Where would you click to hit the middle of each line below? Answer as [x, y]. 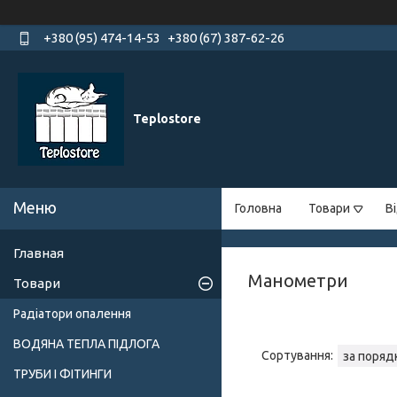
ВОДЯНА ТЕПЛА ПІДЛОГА [86, 344]
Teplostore [167, 119]
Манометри [298, 281]
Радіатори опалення [72, 314]
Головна [258, 209]
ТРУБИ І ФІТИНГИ [62, 374]
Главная [39, 253]
